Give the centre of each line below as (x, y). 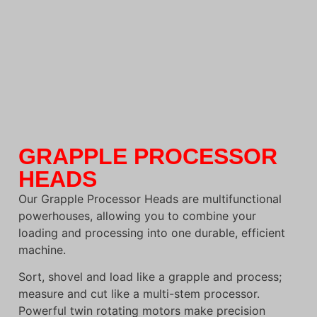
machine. (42, 249)
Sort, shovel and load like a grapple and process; (150, 276)
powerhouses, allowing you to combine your (137, 215)
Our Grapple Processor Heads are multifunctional (150, 198)
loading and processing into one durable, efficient (152, 232)
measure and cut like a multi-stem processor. (139, 293)
